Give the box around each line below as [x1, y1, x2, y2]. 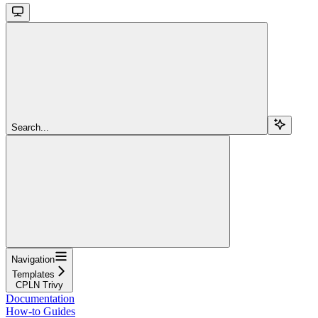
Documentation [6, 292, 75, 305]
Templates [11, 268, 55, 280]
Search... [11, 121, 49, 133]
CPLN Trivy [16, 279, 63, 290]
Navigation [11, 253, 55, 265]
